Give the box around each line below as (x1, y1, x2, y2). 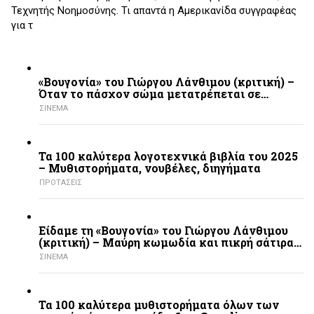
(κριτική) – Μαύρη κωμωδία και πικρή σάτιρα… (39, 235, 301, 250)
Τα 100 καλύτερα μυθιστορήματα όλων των (39, 297, 279, 313)
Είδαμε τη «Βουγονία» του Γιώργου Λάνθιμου (39, 223, 288, 238)
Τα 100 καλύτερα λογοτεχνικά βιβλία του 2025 (39, 149, 298, 164)
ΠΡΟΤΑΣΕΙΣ (39, 178, 82, 188)
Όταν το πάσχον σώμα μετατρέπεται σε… (39, 86, 268, 102)
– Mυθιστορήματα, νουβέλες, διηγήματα (39, 161, 261, 176)
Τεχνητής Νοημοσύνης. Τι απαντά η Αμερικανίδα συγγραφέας (11, 4, 296, 17)
